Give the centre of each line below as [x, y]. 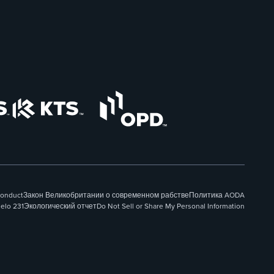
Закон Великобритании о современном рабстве [106, 195]
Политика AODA [217, 195]
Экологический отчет [60, 206]
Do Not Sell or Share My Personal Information [171, 206]
